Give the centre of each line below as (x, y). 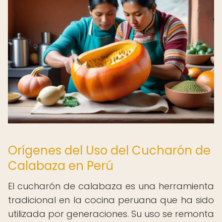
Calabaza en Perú (61, 166)
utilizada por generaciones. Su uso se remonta (111, 214)
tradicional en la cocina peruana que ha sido (111, 200)
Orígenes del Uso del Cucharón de (109, 150)
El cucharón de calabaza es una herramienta (111, 186)
